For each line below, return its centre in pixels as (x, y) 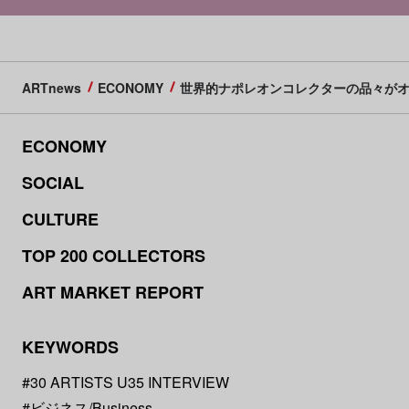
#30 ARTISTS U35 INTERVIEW (125, 382)
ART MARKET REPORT (112, 292)
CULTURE (60, 219)
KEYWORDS (70, 347)
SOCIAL (52, 183)
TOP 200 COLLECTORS (113, 256)
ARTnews (51, 88)
